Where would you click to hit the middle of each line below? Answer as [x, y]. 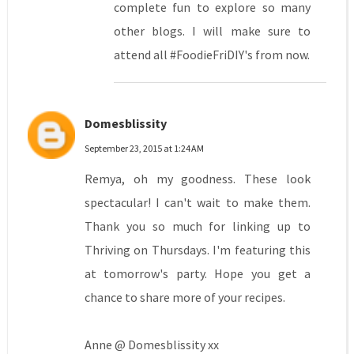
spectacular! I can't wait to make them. [198, 203]
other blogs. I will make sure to [212, 31]
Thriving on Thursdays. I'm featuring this [198, 250]
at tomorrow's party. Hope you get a [198, 274]
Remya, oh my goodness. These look [198, 179]
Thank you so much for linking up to [198, 226]
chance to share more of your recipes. [185, 298]
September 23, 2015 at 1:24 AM [144, 149]
